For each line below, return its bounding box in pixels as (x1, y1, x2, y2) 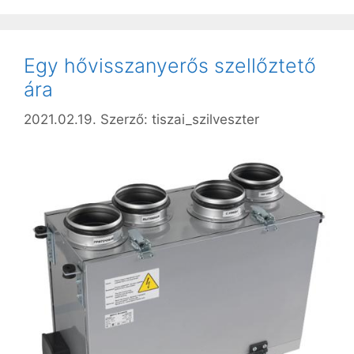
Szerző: (100, 111, 152, 128)
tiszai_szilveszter (152, 111, 259, 128)
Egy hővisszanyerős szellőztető (24, 53, 316, 77)
